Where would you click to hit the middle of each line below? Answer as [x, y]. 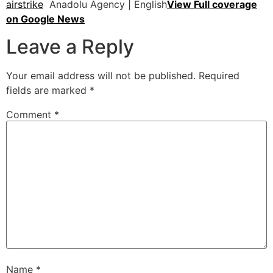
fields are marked [48, 90]
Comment [30, 114]
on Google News [45, 19]
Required [219, 75]
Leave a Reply [70, 46]
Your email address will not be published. [101, 75]
